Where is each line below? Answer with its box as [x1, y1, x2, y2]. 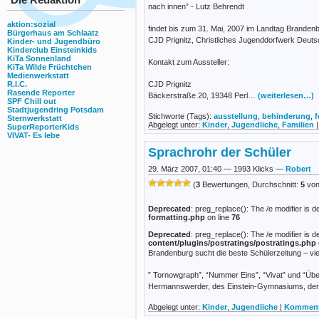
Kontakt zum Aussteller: [148, 57, 229, 66]
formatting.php [148, 213, 205, 222]
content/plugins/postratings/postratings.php [148, 239, 316, 248]
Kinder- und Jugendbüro [7, 37, 100, 46]
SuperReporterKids [7, 122, 79, 132]
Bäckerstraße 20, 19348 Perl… [148, 90, 258, 100]
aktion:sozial [7, 20, 56, 29]
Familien [282, 120, 314, 129]
